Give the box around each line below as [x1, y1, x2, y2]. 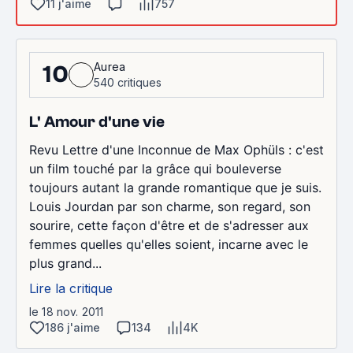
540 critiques [94, 75, 162, 89]
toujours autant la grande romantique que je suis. [29, 179, 321, 195]
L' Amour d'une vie [29, 112, 165, 131]
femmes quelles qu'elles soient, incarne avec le [29, 236, 308, 252]
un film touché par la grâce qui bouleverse [29, 160, 281, 176]
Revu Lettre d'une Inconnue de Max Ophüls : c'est [29, 141, 324, 158]
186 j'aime [45, 320, 100, 334]
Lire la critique [29, 280, 113, 296]
